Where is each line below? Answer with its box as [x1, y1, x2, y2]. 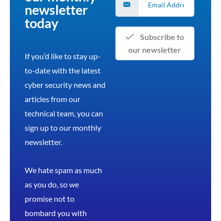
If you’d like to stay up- [25, 51, 101, 61]
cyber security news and [25, 79, 106, 89]
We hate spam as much [25, 165, 102, 175]
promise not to [25, 193, 74, 203]
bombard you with [25, 208, 87, 218]
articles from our [25, 94, 80, 104]
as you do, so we [25, 179, 79, 189]
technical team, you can [25, 108, 103, 118]
